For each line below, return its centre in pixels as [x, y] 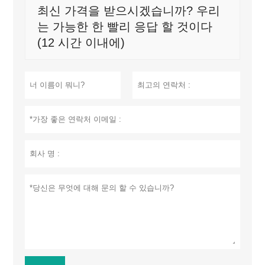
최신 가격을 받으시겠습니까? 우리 [129, 10]
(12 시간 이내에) [81, 42]
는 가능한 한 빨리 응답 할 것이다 [125, 26]
